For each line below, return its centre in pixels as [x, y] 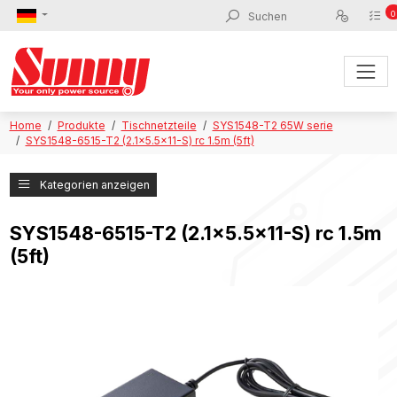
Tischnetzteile [159, 126]
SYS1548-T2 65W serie [272, 126]
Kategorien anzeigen [94, 184]
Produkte [81, 126]
